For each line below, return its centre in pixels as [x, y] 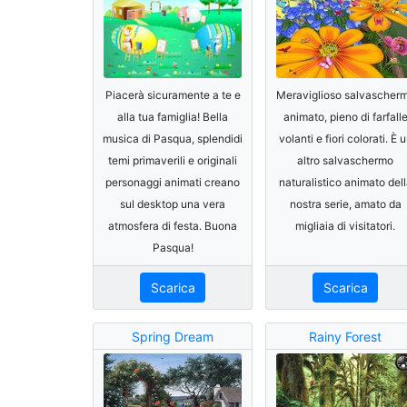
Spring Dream [173, 336]
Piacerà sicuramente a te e [173, 94]
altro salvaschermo [345, 160]
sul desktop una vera [173, 203]
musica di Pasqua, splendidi [173, 138]
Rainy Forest [345, 336]
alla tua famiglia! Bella [173, 116]
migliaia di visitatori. [345, 225]
